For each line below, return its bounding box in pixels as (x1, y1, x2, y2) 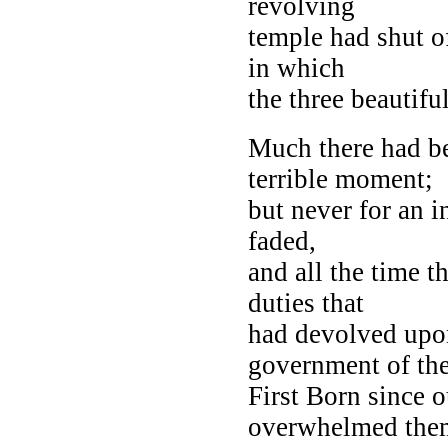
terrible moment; (248, 163, 433, 194)
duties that (248, 287, 364, 318)
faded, (248, 225, 316, 256)
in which (248, 52, 345, 83)
